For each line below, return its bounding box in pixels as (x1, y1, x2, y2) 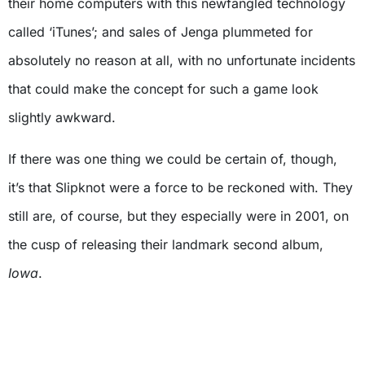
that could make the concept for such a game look (8, 80, 319, 97)
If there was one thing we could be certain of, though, (8, 150, 337, 167)
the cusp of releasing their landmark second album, (8, 235, 323, 253)
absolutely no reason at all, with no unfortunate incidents (8, 51, 355, 68)
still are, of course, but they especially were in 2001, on (8, 207, 349, 224)
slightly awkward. (8, 108, 116, 125)
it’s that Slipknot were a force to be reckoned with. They (8, 178, 353, 196)
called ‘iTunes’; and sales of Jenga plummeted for (8, 23, 313, 40)
